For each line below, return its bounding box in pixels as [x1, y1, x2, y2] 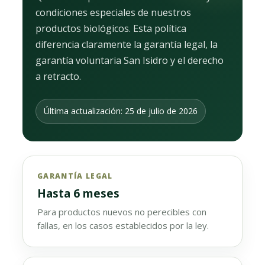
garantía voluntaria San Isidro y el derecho [35, 54, 224, 67]
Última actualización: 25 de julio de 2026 [44, 105, 198, 117]
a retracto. [35, 70, 81, 83]
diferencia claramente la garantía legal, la [35, 38, 218, 51]
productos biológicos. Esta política [35, 22, 186, 35]
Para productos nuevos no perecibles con [37, 206, 206, 218]
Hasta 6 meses [37, 186, 119, 201]
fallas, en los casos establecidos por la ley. [37, 219, 209, 231]
